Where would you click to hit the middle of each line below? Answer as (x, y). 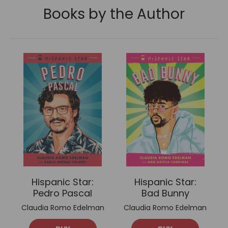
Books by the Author (114, 14)
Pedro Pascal (63, 193)
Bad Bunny (165, 193)
